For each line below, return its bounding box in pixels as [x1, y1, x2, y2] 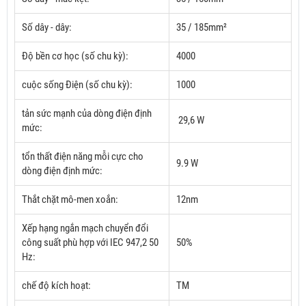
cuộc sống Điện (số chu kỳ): [22, 79, 133, 92]
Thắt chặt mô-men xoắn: [22, 193, 118, 206]
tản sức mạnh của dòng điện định [22, 107, 152, 120]
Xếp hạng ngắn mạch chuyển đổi [22, 222, 148, 235]
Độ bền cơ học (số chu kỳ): [22, 50, 128, 63]
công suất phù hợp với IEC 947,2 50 [22, 236, 158, 249]
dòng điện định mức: [22, 165, 102, 178]
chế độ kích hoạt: [22, 279, 91, 292]
